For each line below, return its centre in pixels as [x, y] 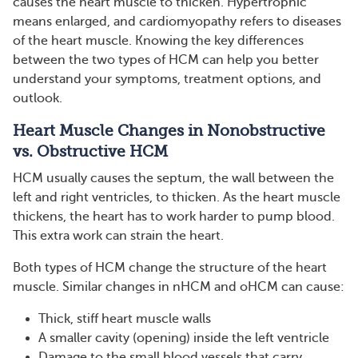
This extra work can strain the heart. [118, 236]
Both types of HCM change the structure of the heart [170, 268]
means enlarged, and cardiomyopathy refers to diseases [177, 22]
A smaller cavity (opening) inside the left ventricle [184, 338]
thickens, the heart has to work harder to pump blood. [174, 217]
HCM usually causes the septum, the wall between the [173, 178]
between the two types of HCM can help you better [166, 60]
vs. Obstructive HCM [90, 152]
